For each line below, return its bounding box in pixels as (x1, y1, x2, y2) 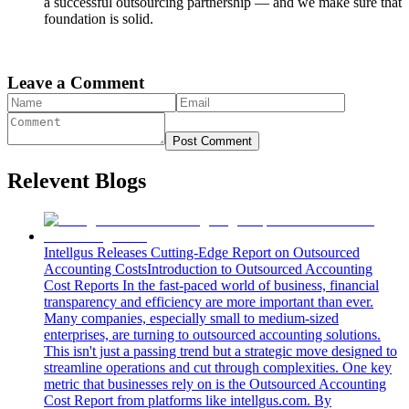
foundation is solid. (44, 11, 153, 27)
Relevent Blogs (7, 168, 146, 193)
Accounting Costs (44, 260, 147, 277)
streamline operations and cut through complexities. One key (44, 359, 392, 375)
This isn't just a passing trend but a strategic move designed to (44, 342, 397, 359)
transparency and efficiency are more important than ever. (44, 293, 373, 309)
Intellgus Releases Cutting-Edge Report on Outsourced (44, 244, 360, 260)
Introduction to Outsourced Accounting (147, 260, 372, 277)
